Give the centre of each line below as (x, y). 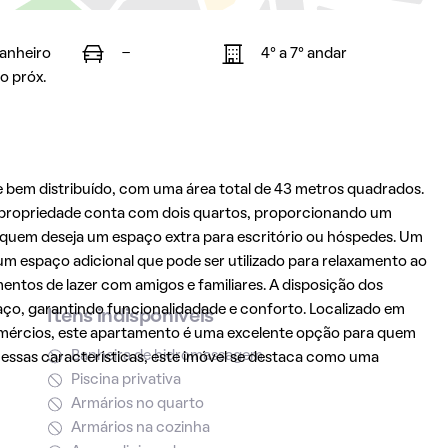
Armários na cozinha (140, 428)
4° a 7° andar (303, 54)
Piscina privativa (125, 380)
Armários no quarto (137, 404)
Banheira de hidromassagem (166, 356)
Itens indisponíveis (130, 317)
